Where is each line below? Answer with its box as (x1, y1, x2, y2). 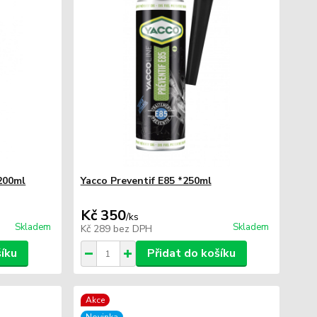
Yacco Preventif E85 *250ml (80, 174, 212, 188)
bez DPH (113, 222, 152, 236)
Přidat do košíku (146, 246, 236, 261)
